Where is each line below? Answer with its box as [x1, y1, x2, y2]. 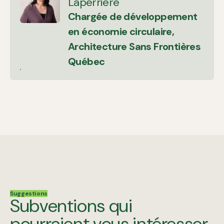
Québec [68, 55, 105, 68]
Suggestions [10, 189, 48, 198]
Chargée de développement [68, 10, 197, 23]
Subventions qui [10, 194, 132, 218]
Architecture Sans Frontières [68, 40, 201, 53]
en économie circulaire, [68, 25, 174, 38]
